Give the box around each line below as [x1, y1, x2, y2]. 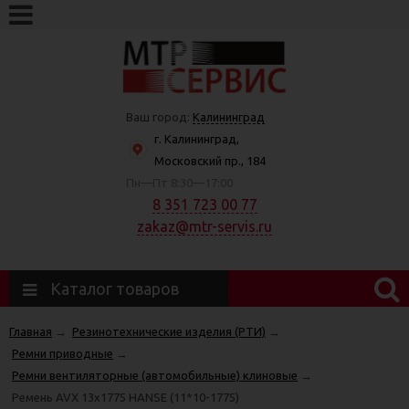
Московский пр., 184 [154, 154, 267, 168]
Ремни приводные [12, 346, 113, 360]
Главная [9, 324, 52, 338]
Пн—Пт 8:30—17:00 [126, 176, 234, 190]
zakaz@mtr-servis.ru [137, 218, 272, 236]
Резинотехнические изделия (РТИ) [72, 324, 266, 338]
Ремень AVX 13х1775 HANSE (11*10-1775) [12, 390, 239, 404]
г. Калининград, [154, 132, 240, 146]
